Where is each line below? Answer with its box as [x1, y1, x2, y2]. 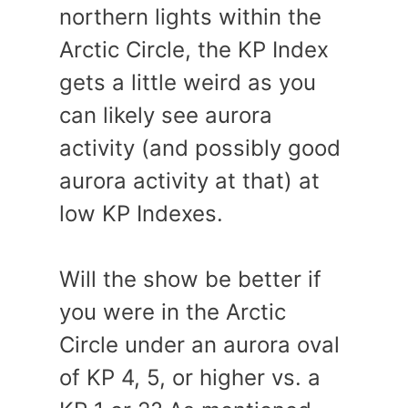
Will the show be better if [59, 266, 321, 292]
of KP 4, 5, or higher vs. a [59, 364, 321, 391]
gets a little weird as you [59, 69, 316, 96]
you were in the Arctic [59, 299, 286, 325]
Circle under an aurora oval [59, 331, 340, 358]
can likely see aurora [59, 102, 272, 128]
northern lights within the [59, 4, 321, 30]
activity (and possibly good [59, 135, 341, 161]
